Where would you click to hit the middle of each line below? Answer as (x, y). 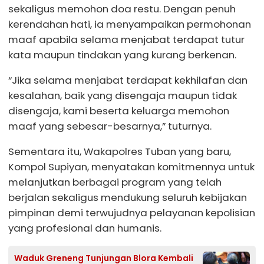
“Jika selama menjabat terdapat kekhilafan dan (128, 80)
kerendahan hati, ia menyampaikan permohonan (130, 24)
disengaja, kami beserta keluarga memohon (119, 110)
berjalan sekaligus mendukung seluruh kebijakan (128, 197)
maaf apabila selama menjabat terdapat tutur (126, 40)
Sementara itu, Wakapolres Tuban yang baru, (120, 151)
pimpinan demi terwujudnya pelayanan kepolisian (132, 212)
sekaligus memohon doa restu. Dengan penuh (122, 9)
